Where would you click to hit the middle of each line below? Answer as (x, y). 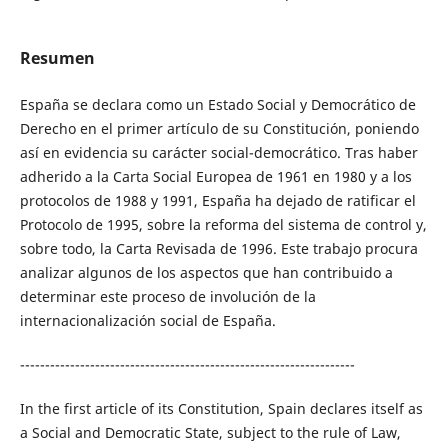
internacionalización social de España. (147, 320)
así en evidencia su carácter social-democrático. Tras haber (218, 152)
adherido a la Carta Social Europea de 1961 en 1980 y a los (215, 176)
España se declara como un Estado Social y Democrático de (217, 104)
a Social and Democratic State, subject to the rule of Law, (210, 433)
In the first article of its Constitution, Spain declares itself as (221, 409)
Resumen (57, 57)
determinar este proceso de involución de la (167, 296)
